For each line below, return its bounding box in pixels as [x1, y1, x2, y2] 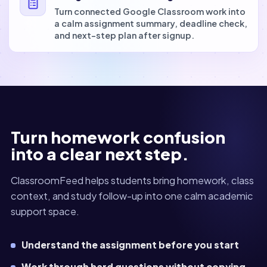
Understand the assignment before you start [21, 239, 239, 250]
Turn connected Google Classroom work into [54, 6, 246, 17]
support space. [11, 205, 79, 218]
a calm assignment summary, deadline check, [54, 18, 247, 29]
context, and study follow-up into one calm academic [11, 190, 253, 202]
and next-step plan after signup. [54, 30, 194, 41]
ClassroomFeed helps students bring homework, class [11, 174, 254, 187]
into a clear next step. [11, 143, 189, 164]
